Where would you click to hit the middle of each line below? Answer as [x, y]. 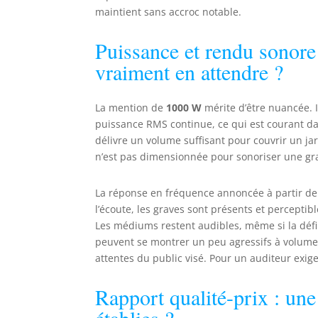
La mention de [131, 108]
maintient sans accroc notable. [169, 12]
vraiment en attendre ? [190, 72]
